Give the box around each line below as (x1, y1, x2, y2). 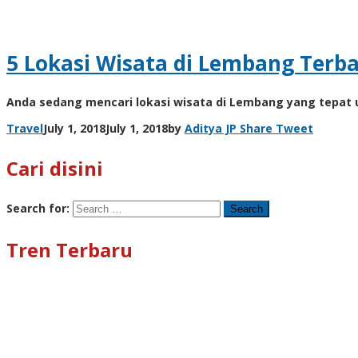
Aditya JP (185, 121, 237, 137)
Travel (6, 121, 43, 137)
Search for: (6, 201, 70, 217)
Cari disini (6, 155, 103, 182)
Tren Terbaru (6, 237, 133, 264)
